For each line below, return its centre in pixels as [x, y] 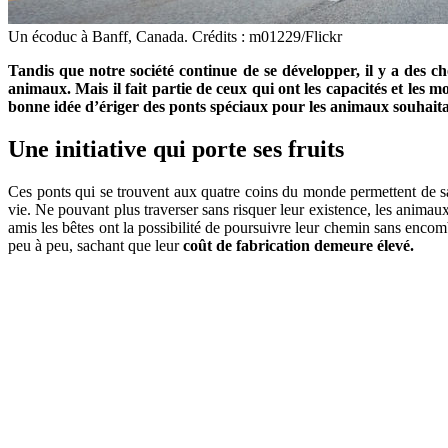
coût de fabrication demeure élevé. [298, 245]
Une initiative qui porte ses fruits [176, 148]
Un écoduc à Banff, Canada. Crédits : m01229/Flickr [175, 36]
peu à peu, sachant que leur [95, 245]
